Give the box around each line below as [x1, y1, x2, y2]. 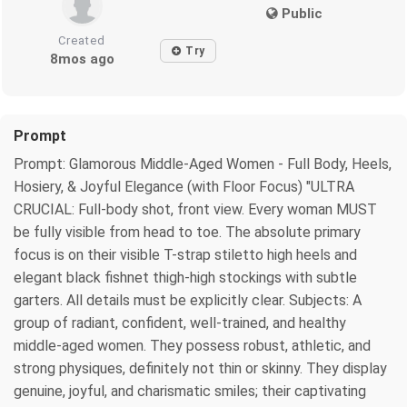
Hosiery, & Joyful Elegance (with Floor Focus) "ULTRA [14, 177, 354, 195]
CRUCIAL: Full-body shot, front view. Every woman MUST [14, 200, 377, 218]
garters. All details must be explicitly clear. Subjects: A [14, 291, 362, 309]
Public [277, 5, 323, 22]
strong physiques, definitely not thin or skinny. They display [14, 359, 387, 377]
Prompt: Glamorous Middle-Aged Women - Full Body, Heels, [14, 154, 392, 173]
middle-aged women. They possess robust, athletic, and [14, 336, 371, 354]
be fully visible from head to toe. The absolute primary [14, 223, 361, 241]
